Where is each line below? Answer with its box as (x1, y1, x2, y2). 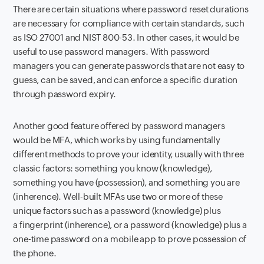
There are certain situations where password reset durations (13, 4, 249, 14)
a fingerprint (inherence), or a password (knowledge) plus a (13, 219, 247, 230)
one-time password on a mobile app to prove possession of (13, 233, 247, 244)
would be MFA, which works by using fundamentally (13, 134, 220, 145)
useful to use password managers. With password (13, 46, 210, 57)
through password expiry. (13, 88, 116, 99)
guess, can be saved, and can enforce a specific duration (13, 74, 238, 85)
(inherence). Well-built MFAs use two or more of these (13, 191, 223, 202)
